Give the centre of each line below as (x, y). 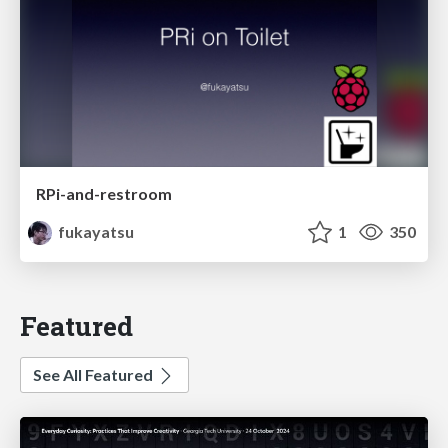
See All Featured (94, 375)
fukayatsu (95, 232)
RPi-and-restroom (104, 194)
